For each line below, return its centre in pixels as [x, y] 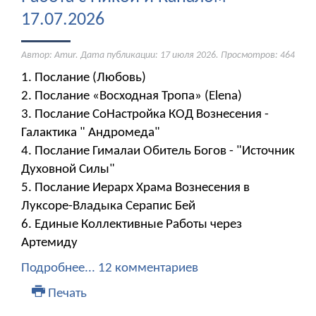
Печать [66, 294]
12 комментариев [148, 269]
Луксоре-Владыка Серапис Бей [108, 207]
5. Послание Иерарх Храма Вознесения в [135, 188]
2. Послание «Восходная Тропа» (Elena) [132, 97]
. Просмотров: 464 [255, 56]
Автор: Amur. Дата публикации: [91, 56]
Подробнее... [58, 269]
